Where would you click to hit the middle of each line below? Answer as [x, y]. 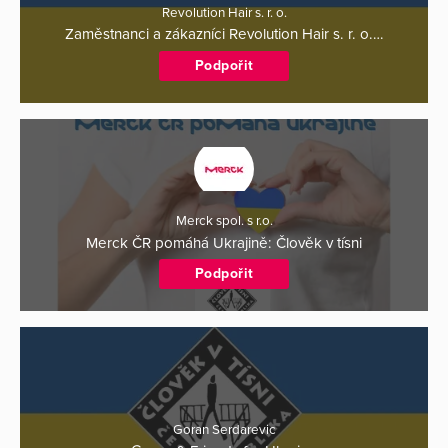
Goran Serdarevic [224, 429]
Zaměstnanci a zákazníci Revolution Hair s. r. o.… [224, 34]
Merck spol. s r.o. [224, 221]
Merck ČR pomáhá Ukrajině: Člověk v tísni [224, 242]
